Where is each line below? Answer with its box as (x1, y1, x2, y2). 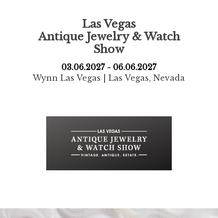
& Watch (131, 29, 180, 43)
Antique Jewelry (37, 29, 132, 43)
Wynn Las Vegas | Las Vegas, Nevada (33, 73, 185, 83)
